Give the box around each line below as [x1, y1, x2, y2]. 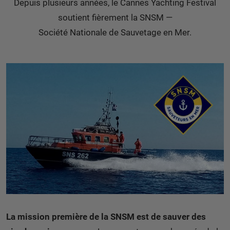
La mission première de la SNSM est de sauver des [6, 211, 206, 222]
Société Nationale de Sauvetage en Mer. [39, 27, 191, 38]
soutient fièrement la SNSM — [57, 12, 172, 23]
